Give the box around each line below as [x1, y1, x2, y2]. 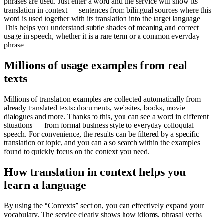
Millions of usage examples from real [4, 59, 187, 72]
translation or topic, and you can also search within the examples [4, 139, 200, 147]
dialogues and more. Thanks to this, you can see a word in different [4, 112, 209, 121]
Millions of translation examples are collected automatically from [4, 95, 201, 104]
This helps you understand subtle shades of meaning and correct [4, 23, 199, 32]
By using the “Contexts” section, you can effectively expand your [4, 201, 204, 210]
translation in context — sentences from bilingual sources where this [4, 6, 211, 15]
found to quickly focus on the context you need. [4, 147, 150, 156]
